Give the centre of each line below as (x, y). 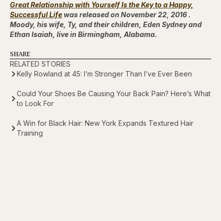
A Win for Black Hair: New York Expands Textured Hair (105, 123)
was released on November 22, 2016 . (127, 14)
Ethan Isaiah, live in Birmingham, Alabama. (84, 34)
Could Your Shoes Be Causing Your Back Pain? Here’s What (114, 93)
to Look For (35, 103)
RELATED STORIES (40, 64)
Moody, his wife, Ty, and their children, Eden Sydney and (106, 24)
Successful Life (36, 14)
